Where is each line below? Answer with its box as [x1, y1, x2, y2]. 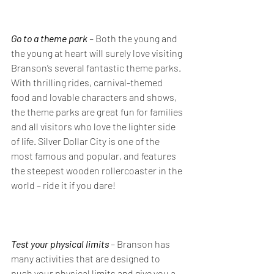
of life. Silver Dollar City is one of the [11, 135, 161, 147]
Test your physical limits [11, 238, 111, 250]
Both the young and [95, 32, 179, 44]
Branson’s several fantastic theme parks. [11, 62, 183, 73]
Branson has [117, 238, 172, 250]
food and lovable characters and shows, [11, 91, 179, 103]
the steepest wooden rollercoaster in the [11, 165, 184, 176]
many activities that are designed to [11, 253, 162, 264]
